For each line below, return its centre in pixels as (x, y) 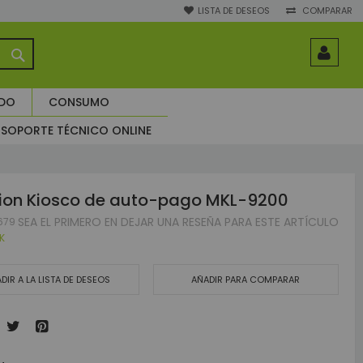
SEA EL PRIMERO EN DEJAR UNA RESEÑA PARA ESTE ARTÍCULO (178, 222)
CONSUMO (79, 102)
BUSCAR (46, 53)
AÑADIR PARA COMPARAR (246, 280)
